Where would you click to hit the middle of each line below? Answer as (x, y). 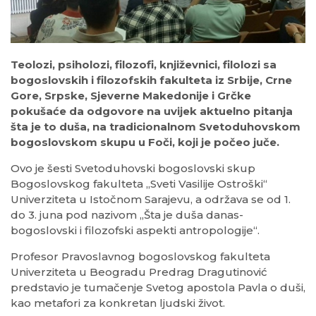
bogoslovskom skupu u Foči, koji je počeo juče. (145, 142)
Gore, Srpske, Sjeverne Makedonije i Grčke (131, 95)
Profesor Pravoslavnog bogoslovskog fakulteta (140, 256)
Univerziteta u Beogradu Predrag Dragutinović (139, 272)
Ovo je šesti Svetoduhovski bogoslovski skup (133, 168)
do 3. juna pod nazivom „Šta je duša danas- (127, 214)
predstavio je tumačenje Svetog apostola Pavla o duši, (158, 287)
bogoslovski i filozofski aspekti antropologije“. (135, 230)
